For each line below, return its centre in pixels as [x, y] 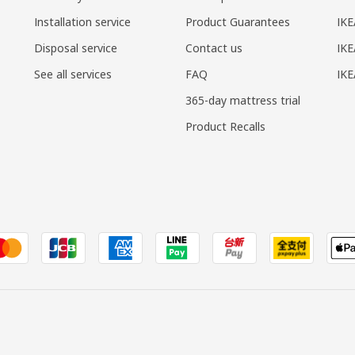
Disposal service [75, 48]
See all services [73, 74]
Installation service [82, 21]
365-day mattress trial [242, 100]
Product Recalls [225, 126]
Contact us [214, 48]
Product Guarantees [237, 21]
